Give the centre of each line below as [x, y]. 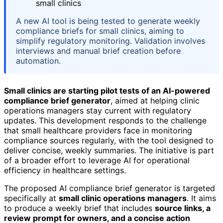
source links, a [183, 208]
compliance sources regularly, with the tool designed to [109, 141]
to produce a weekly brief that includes [79, 208]
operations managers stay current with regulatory [98, 111]
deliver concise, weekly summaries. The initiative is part [109, 151]
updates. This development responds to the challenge [105, 121]
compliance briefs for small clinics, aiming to [100, 31]
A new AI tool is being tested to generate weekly [108, 21]
